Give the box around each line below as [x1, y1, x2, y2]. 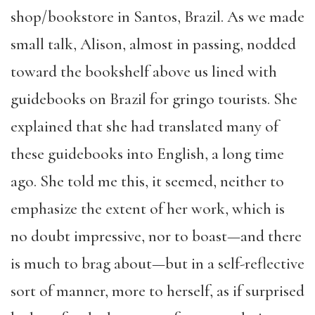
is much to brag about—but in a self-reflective [11, 253, 304, 274]
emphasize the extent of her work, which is [11, 198, 285, 219]
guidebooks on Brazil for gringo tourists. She [11, 89, 297, 109]
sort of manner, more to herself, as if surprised [11, 281, 304, 301]
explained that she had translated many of [11, 116, 278, 136]
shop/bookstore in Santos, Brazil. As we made [11, 6, 304, 27]
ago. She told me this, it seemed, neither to [11, 171, 284, 191]
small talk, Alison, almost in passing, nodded [11, 34, 296, 54]
